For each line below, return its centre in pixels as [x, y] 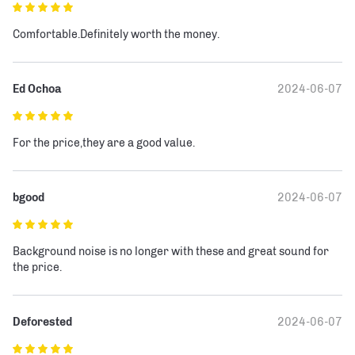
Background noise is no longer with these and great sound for [172, 252]
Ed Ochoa [37, 90]
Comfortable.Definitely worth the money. [116, 35]
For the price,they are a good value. [104, 143]
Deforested [42, 323]
